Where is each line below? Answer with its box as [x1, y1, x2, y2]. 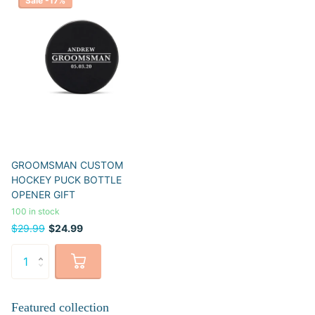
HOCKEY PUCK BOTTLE [11, 173, 122, 186]
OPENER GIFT [11, 188, 75, 200]
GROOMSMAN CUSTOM [11, 158, 123, 171]
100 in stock [11, 205, 60, 217]
